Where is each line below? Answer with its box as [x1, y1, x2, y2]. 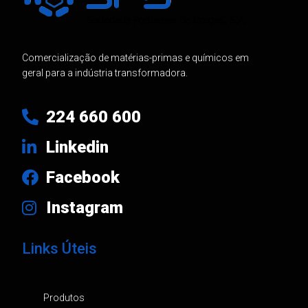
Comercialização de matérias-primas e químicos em [21, 52, 249, 64]
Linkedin [45, 137, 109, 157]
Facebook [45, 168, 120, 188]
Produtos [43, 292, 85, 304]
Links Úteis [21, 240, 97, 258]
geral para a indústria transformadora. [21, 67, 188, 79]
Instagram [45, 198, 123, 218]
